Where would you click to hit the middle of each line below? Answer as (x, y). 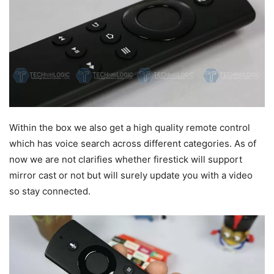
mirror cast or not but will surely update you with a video (131, 176)
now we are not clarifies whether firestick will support (126, 160)
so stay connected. (50, 191)
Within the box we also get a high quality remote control (130, 128)
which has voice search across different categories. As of (133, 144)
